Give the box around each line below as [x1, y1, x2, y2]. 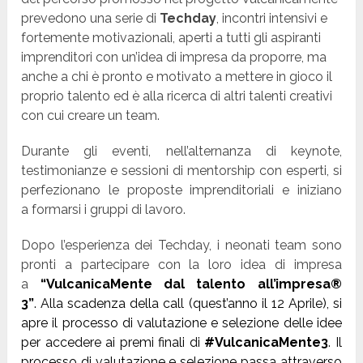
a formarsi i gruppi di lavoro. [21, 202, 186, 218]
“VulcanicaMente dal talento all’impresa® [40, 276, 342, 293]
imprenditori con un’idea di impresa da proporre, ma [21, 49, 327, 66]
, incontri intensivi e [216, 11, 328, 27]
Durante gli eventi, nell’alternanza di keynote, [21, 143, 342, 160]
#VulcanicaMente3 [204, 335, 329, 351]
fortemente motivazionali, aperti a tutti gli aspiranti [21, 30, 322, 46]
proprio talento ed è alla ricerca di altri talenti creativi [21, 88, 333, 105]
